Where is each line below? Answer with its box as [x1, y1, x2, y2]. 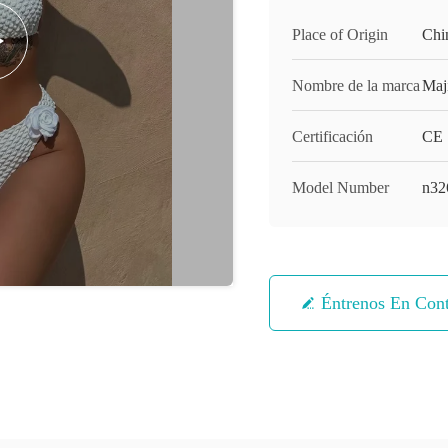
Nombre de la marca [292, 77, 420, 94]
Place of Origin [292, 26, 388, 43]
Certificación [292, 128, 373, 145]
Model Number [292, 179, 389, 196]
